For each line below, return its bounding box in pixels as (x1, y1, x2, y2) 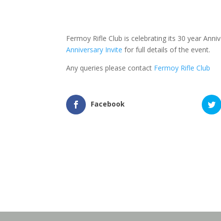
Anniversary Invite (66, 45, 123, 55)
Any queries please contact (66, 63, 154, 73)
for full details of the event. (122, 45, 211, 55)
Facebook (91, 99, 125, 109)
